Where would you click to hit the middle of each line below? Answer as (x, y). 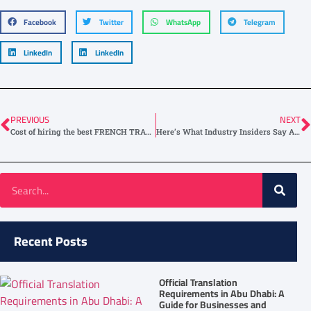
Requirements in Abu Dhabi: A (222, 293)
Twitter (111, 22)
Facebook (40, 22)
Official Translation (199, 282)
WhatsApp (184, 22)
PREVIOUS (30, 120)
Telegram (259, 22)
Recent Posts (51, 242)
